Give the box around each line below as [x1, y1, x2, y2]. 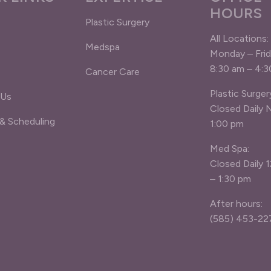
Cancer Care [85, 66, 140, 77]
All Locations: [210, 33, 269, 44]
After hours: [210, 198, 263, 209]
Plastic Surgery [85, 16, 149, 28]
